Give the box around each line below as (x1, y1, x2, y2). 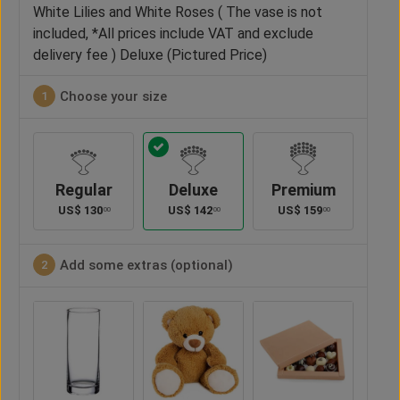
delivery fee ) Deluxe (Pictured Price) (33, 46, 267, 63)
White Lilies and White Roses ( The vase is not (33, 3, 322, 21)
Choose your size (60, 87, 167, 104)
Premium (271, 180, 336, 200)
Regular (54, 180, 112, 200)
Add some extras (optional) (60, 256, 233, 273)
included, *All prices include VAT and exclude (33, 24, 313, 42)
